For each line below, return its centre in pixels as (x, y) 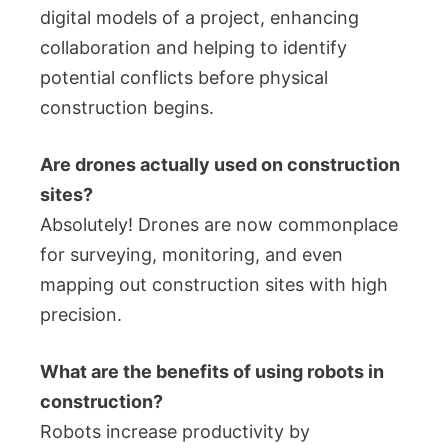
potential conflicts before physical (184, 77)
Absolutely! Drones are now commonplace (219, 224)
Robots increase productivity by (175, 431)
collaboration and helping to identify (193, 47)
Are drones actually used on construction (220, 164)
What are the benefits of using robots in (212, 371)
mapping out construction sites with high (214, 284)
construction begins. (127, 107)
